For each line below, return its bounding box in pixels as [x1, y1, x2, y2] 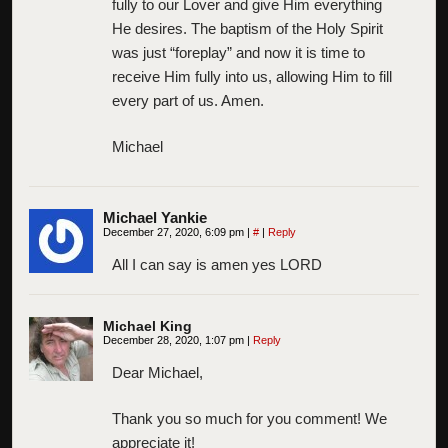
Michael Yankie [103, 208, 207, 226]
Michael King [103, 317, 192, 334]
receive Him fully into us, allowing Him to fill [112, 67, 392, 85]
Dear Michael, [112, 363, 203, 381]
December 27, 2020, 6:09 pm [103, 225, 247, 238]
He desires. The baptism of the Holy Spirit [112, 19, 383, 37]
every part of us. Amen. [112, 91, 264, 109]
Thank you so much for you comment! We [112, 409, 387, 427]
